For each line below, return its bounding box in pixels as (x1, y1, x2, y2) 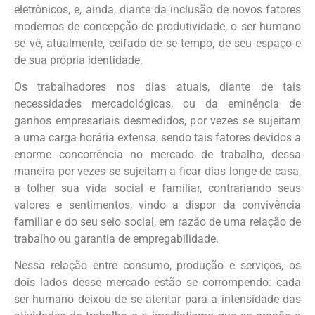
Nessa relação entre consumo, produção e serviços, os (14, 259, 301, 273)
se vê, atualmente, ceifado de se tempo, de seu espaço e (14, 36, 301, 50)
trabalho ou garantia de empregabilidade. (14, 231, 219, 245)
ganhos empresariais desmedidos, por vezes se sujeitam (14, 113, 301, 127)
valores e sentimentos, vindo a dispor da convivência (14, 198, 301, 212)
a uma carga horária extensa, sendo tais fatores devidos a (14, 130, 301, 144)
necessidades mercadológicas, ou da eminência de (14, 96, 301, 110)
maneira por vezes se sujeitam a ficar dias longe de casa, (14, 164, 301, 178)
